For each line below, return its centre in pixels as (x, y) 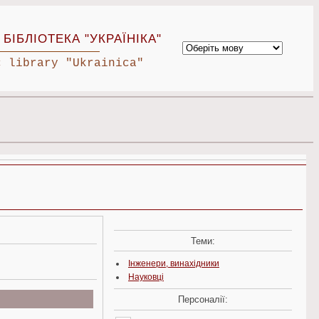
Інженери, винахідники (173, 263)
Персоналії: (203, 299)
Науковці (146, 277)
